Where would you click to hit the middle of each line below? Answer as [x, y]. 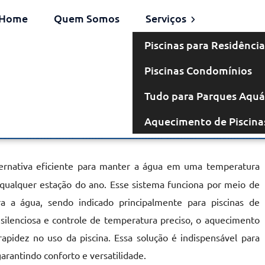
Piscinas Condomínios [198, 70]
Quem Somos [86, 18]
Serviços [167, 18]
